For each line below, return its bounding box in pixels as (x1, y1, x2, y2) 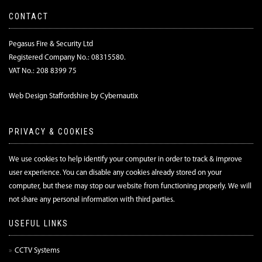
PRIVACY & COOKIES (9, 127, 95, 137)
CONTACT (9, 12, 49, 22)
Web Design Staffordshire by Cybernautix (9, 92, 138, 101)
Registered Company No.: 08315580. (9, 54, 126, 62)
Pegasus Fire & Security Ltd (9, 40, 93, 49)
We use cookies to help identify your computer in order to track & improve (9, 156, 242, 164)
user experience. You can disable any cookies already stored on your (9, 169, 222, 177)
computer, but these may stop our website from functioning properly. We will (9, 182, 251, 191)
